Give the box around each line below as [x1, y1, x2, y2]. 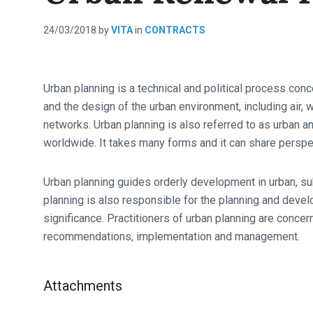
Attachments [43, 277, 122, 294]
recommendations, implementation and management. [43, 230, 300, 243]
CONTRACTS [145, 24, 205, 36]
